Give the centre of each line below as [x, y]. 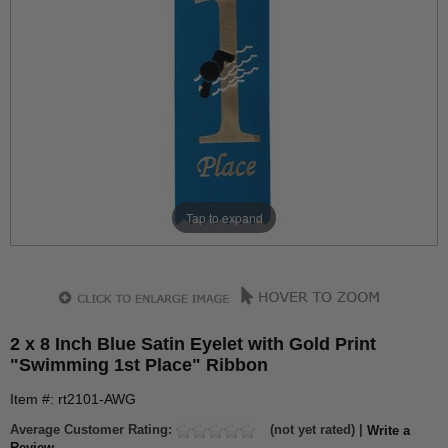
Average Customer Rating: [93, 429]
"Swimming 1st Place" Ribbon [139, 365]
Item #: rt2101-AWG [73, 399]
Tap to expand [224, 217]
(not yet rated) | [316, 429]
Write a [388, 430]
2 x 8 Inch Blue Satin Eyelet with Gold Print [193, 344]
